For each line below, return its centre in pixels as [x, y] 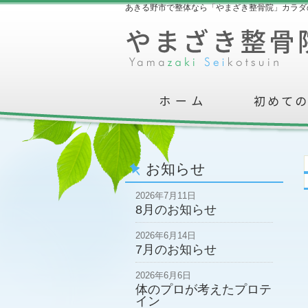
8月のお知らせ [176, 210]
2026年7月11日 [166, 196]
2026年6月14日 [166, 235]
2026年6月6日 [163, 275]
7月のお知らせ [176, 250]
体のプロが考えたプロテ [203, 289]
